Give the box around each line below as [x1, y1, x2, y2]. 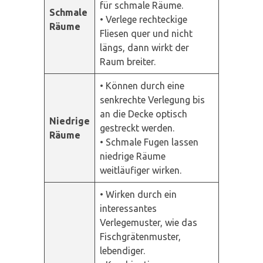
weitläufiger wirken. [100, 164, 181, 176]
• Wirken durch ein [100, 188, 177, 200]
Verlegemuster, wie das [100, 217, 197, 228]
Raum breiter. [100, 56, 156, 67]
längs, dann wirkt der [100, 42, 189, 53]
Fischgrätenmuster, [100, 231, 181, 242]
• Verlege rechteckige [100, 14, 187, 25]
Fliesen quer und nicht [100, 28, 193, 39]
